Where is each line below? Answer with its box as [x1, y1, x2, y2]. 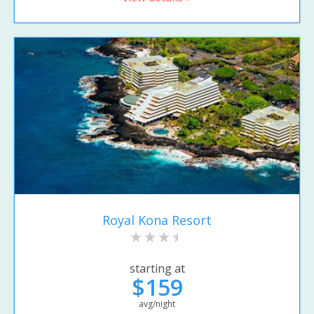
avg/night [139, 298, 175, 310]
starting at [129, 261, 185, 277]
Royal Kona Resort [102, 211, 212, 228]
